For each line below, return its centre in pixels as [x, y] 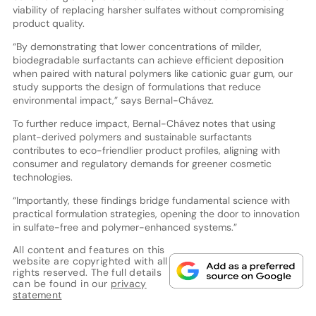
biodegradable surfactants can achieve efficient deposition [148, 60]
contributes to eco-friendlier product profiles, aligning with [146, 150]
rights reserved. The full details [87, 272]
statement [37, 294]
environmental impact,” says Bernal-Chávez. [113, 100]
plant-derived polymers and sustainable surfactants [132, 136]
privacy [128, 283]
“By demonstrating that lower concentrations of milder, [137, 46]
